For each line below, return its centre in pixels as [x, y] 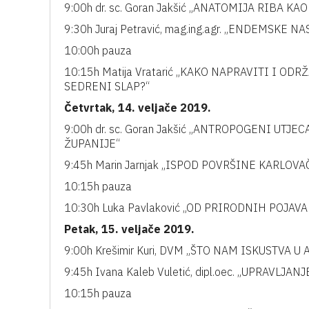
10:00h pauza [98, 50]
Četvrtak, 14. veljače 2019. [138, 108]
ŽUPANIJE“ [92, 143]
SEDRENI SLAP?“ [107, 86]
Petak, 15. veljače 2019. [129, 229]
